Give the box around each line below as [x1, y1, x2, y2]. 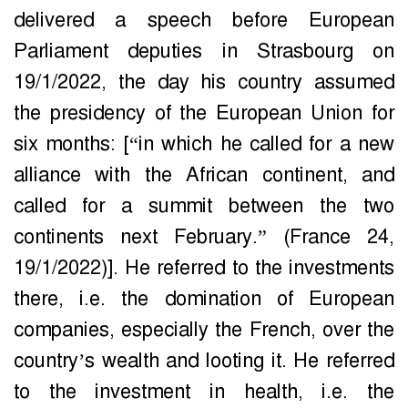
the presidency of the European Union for [14, 100, 394, 127]
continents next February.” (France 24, [14, 224, 394, 250]
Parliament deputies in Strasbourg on [14, 38, 394, 65]
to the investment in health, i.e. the [14, 379, 394, 405]
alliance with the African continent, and [14, 162, 394, 189]
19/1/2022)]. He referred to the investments [14, 255, 394, 281]
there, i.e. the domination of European [14, 286, 394, 312]
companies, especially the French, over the [14, 317, 394, 343]
